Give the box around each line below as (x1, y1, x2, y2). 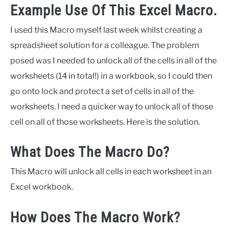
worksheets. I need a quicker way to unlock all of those (10, 102, 213, 112)
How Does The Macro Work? (10, 209, 180, 226)
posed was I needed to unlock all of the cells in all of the (10, 56, 217, 66)
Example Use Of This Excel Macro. (10, 2, 217, 19)
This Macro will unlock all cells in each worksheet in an (10, 167, 212, 177)
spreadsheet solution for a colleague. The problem (10, 40, 199, 51)
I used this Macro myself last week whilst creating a (10, 25, 202, 35)
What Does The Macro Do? (10, 144, 170, 161)
